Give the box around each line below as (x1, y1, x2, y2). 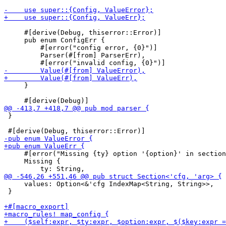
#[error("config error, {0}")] (4, 44, 157, 51)
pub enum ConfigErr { (4, 36, 105, 44)
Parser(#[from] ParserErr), (4, 51, 145, 59)
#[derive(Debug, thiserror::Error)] (4, 29, 161, 36)
